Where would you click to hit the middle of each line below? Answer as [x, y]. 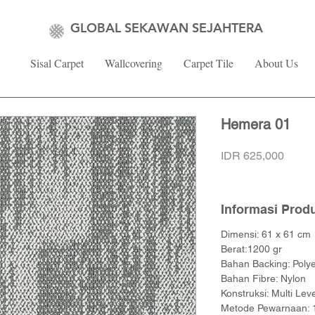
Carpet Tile [208, 63]
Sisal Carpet [57, 63]
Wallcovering [134, 63]
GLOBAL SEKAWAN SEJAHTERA [167, 28]
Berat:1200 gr [251, 249]
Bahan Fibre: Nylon [263, 278]
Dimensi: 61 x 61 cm [266, 234]
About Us [276, 63]
